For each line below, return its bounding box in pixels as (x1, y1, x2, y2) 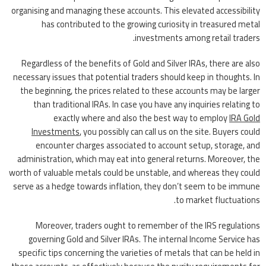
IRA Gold (229, 109, 260, 126)
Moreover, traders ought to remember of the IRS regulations (36, 217, 260, 233)
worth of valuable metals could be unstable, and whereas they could (9, 164, 260, 180)
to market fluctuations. (176, 191, 260, 208)
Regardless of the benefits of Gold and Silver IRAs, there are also (21, 55, 260, 71)
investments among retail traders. (135, 30, 260, 46)
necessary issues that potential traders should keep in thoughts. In (13, 68, 260, 85)
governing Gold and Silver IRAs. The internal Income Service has (28, 230, 260, 247)
